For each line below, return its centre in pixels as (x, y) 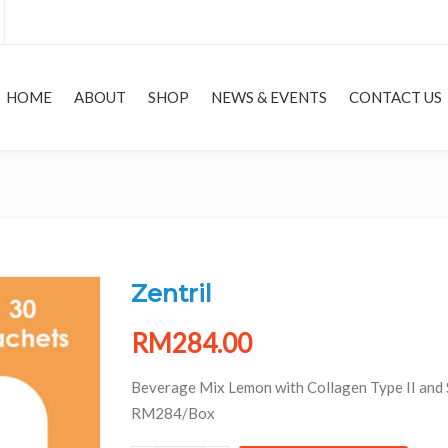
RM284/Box (172, 412)
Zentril (171, 293)
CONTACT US (395, 97)
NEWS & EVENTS (269, 97)
